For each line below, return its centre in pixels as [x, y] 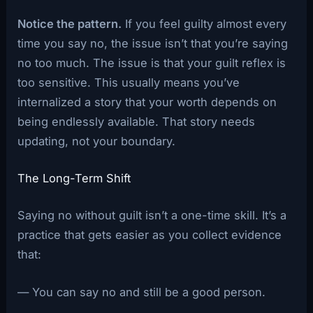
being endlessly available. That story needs [137, 121]
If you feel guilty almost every [204, 23]
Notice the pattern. [70, 23]
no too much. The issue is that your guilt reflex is [152, 63]
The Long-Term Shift [74, 178]
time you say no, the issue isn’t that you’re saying [153, 43]
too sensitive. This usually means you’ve [129, 82]
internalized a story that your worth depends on [147, 102]
